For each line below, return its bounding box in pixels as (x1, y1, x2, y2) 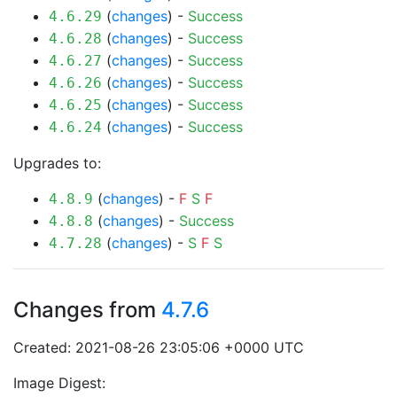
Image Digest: (13, 374, 105, 392)
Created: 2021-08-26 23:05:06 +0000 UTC (13, 339, 304, 356)
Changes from (13, 297, 161, 323)
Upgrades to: (13, 154, 101, 172)
